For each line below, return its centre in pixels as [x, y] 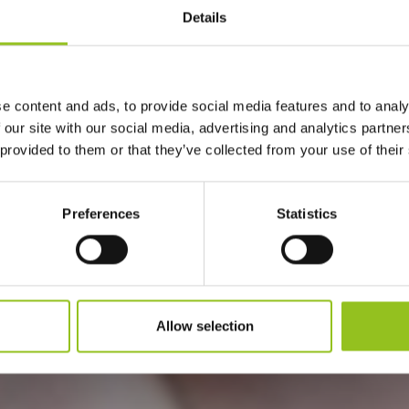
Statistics [307, 214]
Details [204, 17]
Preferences [101, 214]
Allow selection [204, 326]
